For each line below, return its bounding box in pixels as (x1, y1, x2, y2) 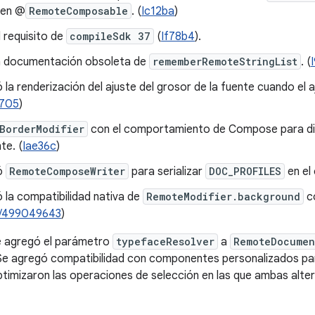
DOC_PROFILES (209, 165, 281, 178)
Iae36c (22, 139, 56, 153)
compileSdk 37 (70, 30, 150, 43)
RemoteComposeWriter (9, 165, 125, 178)
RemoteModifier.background (146, 190, 300, 203)
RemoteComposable (29, 4, 128, 18)
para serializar (129, 165, 205, 179)
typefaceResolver (116, 235, 214, 248)
